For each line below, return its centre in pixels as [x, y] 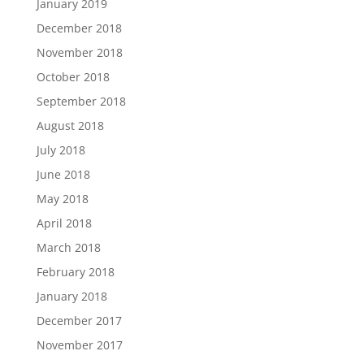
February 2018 [75, 272]
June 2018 [63, 174]
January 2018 [71, 296]
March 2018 [68, 247]
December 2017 [79, 321]
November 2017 [79, 345]
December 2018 [79, 28]
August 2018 [70, 126]
